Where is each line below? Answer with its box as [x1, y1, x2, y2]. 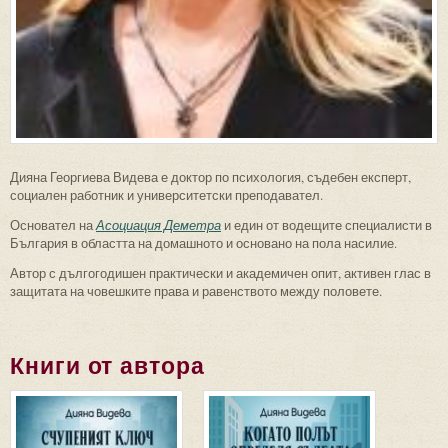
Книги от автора [10, 352, 205, 379]
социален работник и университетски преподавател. [10, 185, 323, 204]
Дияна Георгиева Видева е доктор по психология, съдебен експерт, [10, 167, 411, 186]
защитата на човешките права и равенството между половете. [10, 281, 382, 300]
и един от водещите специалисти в [221, 215, 432, 234]
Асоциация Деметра [96, 215, 221, 234]
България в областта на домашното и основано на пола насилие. [10, 233, 397, 252]
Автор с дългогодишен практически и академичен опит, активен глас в [10, 263, 431, 282]
